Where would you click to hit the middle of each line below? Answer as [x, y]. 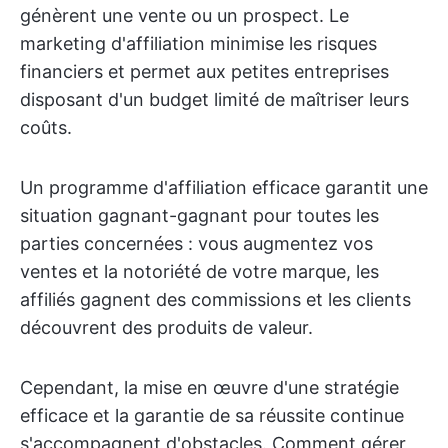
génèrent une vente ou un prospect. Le [184, 15]
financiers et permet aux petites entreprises [204, 71]
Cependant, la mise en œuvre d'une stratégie [209, 387]
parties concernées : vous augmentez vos [196, 243]
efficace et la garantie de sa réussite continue [212, 415]
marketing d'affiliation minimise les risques [198, 43]
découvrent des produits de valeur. [166, 327]
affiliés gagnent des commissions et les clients [215, 299]
